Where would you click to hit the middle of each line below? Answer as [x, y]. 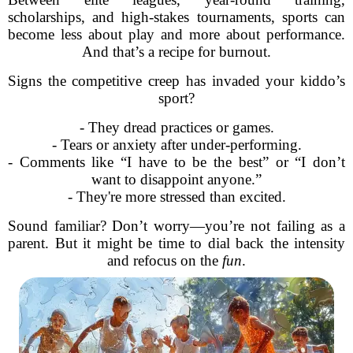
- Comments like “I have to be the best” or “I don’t [176, 162]
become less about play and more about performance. [176, 34]
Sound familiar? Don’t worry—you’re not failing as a [176, 226]
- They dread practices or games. [176, 127]
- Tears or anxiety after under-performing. [176, 145]
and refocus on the [165, 260]
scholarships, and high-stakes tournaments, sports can [176, 17]
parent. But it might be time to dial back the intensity [176, 243]
